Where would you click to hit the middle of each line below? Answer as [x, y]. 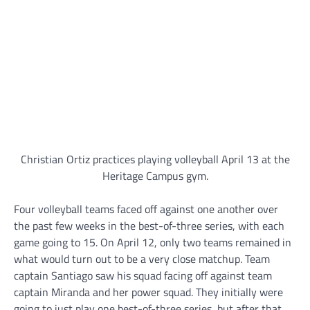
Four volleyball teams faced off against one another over [146, 209]
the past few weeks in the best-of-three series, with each [149, 226]
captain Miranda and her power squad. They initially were [148, 292]
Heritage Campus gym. [155, 176]
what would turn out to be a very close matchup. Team [142, 259]
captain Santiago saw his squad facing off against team [143, 276]
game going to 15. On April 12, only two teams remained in [153, 243]
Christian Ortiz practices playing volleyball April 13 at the [155, 159]
